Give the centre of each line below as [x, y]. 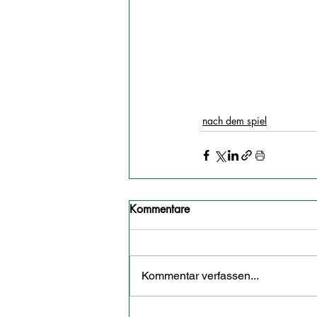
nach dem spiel [235, 121]
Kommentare [160, 209]
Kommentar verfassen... [200, 276]
